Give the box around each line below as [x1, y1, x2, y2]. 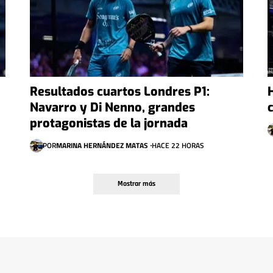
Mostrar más [118, 179, 155, 188]
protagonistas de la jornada [29, 115, 188, 132]
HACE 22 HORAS [151, 139, 204, 151]
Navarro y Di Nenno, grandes [29, 99, 195, 116]
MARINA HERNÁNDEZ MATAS [55, 139, 148, 151]
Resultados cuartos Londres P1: [29, 83, 210, 100]
